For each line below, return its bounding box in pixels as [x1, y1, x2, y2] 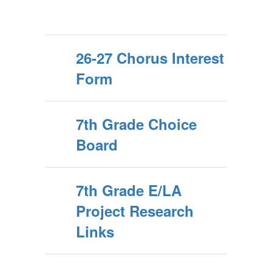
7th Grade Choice [76, 114, 197, 134]
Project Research [76, 200, 194, 221]
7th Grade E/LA [76, 180, 182, 200]
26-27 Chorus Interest [76, 47, 224, 68]
